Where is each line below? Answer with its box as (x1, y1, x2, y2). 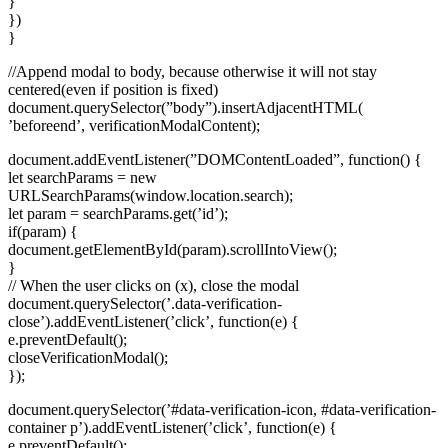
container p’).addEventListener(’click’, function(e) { (8, 418, 337, 436)
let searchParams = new (8, 168, 157, 186)
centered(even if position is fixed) (8, 80, 218, 98)
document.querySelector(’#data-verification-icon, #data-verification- (8, 400, 436, 418)
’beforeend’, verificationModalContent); (8, 116, 260, 134)
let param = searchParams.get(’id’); (8, 204, 228, 222)
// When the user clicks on (8, 276, 175, 294)
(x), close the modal (175, 276, 299, 294)
